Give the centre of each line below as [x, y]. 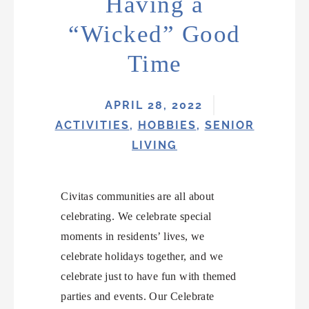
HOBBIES [167, 125]
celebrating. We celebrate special [136, 216]
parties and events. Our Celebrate [138, 296]
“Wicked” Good [154, 34]
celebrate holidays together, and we [142, 256]
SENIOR [229, 125]
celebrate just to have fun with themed [149, 276]
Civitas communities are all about [138, 196]
